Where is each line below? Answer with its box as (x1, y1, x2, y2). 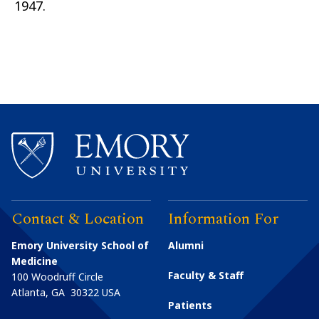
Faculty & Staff (168, 268, 244, 283)
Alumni (168, 239, 204, 253)
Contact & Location (11, 207, 144, 231)
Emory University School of (11, 239, 149, 253)
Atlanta (11, 286, 46, 300)
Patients (168, 298, 213, 313)
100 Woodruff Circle (11, 270, 103, 284)
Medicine (11, 254, 58, 268)
